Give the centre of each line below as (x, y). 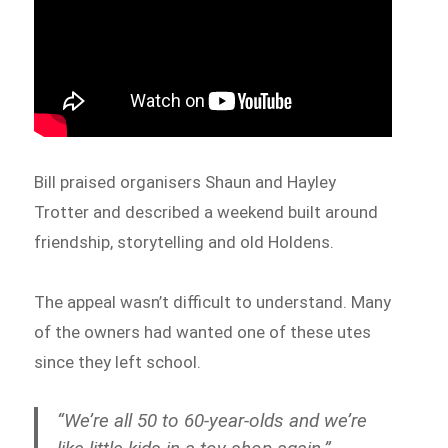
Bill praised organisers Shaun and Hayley (185, 182)
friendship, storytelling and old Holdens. (184, 242)
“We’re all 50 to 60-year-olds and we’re (212, 420)
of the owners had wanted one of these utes (203, 331)
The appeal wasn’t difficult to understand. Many (213, 301)
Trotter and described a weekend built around (206, 212)
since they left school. (118, 361)
